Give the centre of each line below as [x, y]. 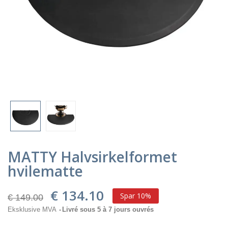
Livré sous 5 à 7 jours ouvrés [108, 209]
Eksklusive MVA [33, 209]
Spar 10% [136, 195]
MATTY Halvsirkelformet [92, 156]
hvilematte [45, 171]
